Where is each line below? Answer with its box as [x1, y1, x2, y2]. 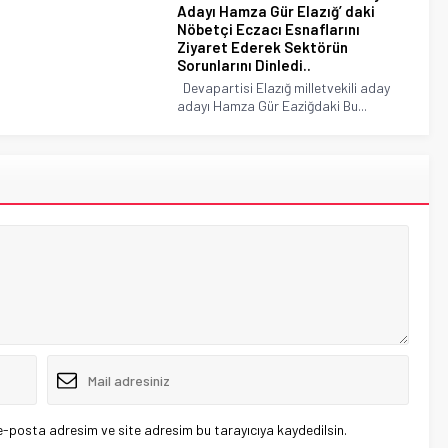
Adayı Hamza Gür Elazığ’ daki [177, 2, 376, 21]
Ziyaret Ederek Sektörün [177, 38, 349, 57]
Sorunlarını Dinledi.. [177, 56, 312, 75]
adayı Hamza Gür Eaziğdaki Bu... [177, 97, 368, 115]
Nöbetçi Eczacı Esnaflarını [177, 20, 361, 39]
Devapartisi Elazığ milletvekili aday [177, 79, 391, 97]
